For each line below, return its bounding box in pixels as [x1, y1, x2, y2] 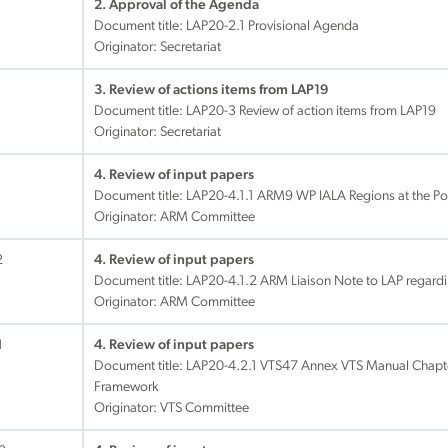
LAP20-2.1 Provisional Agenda [186, 19, 359, 34]
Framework [94, 380, 159, 395]
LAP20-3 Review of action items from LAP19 [186, 104, 436, 119]
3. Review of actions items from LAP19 [94, 83, 328, 98]
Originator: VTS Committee [94, 401, 249, 416]
